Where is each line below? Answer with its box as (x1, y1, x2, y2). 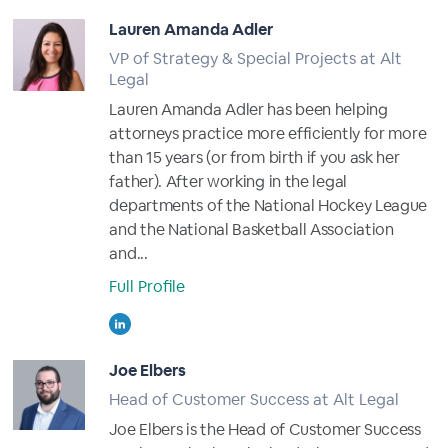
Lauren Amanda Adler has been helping (109, 99, 388, 120)
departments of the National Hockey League (109, 195, 428, 216)
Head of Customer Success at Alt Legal (109, 389, 400, 410)
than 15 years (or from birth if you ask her (109, 147, 400, 168)
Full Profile (109, 276, 186, 297)
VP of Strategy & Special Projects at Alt (109, 48, 403, 69)
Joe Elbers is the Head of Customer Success (109, 419, 421, 440)
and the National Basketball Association (109, 219, 394, 240)
